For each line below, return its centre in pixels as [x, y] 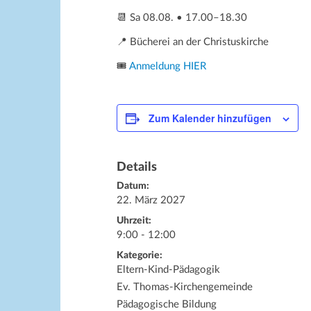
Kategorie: [140, 255]
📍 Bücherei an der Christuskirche [193, 42]
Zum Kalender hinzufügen [210, 118]
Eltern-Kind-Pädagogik [168, 270]
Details [137, 167]
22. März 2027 [151, 200]
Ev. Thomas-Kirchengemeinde [185, 287]
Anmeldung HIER [168, 66]
